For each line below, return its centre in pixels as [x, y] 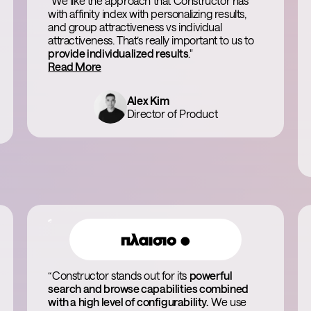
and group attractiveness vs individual [135, 27]
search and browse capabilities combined [148, 288]
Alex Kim [148, 100]
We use [227, 302]
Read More [75, 66]
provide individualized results [118, 53]
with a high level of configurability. [128, 302]
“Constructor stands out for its [119, 275]
